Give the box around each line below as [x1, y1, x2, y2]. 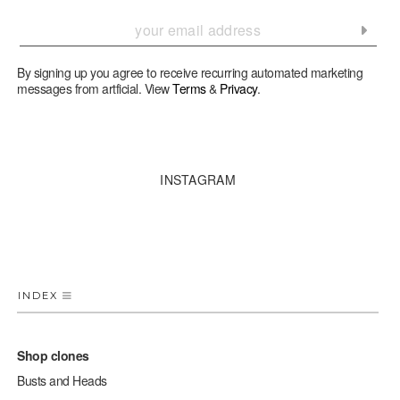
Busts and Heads [17, 371, 107, 389]
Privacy [220, 79, 257, 97]
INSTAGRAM [160, 171, 236, 188]
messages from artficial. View [17, 79, 173, 97]
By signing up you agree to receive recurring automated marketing [17, 63, 363, 81]
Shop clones [17, 346, 89, 364]
